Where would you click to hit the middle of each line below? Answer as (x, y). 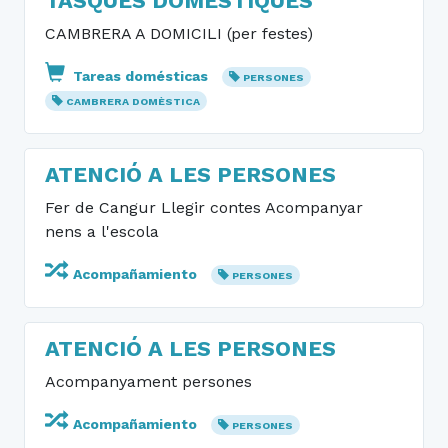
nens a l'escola (102, 231)
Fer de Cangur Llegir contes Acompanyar (204, 207)
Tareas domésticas (140, 76)
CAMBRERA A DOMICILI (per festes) (179, 33)
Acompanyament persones (148, 381)
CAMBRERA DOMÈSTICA (132, 101)
